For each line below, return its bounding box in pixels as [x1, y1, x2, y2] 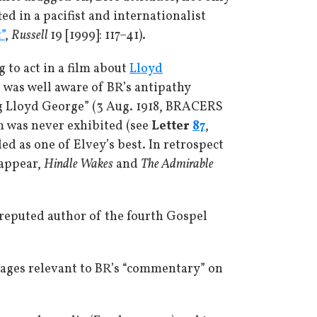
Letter [151, 117, 192, 135]
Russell [11, 27, 50, 45]
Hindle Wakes [44, 156, 113, 173]
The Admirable [141, 156, 214, 173]
